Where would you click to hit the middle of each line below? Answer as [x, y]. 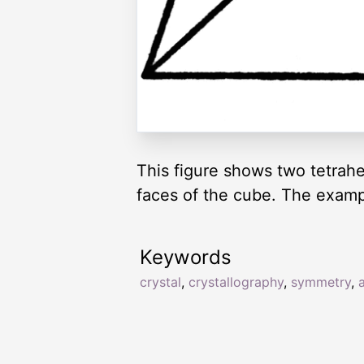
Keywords [186, 258]
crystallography [236, 282]
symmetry [321, 282]
